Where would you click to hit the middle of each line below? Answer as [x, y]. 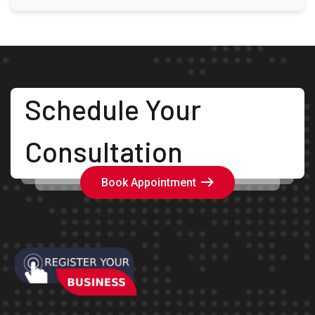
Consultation [104, 151]
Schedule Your [113, 109]
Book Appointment [149, 182]
